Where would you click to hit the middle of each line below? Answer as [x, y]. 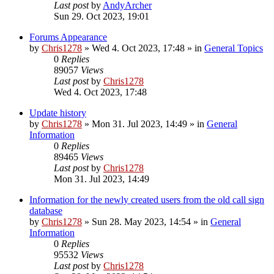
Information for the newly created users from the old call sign [147, 200]
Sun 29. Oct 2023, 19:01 [102, 17]
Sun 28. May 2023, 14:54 [141, 222]
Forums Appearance [68, 37]
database [46, 211]
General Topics [234, 48]
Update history [58, 113]
